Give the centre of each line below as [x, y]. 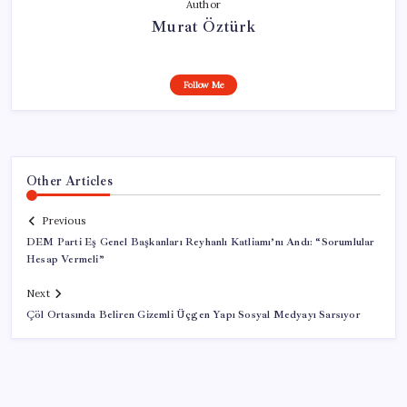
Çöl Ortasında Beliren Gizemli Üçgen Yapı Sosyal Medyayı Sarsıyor [194, 315]
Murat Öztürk [203, 26]
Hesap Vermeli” [65, 260]
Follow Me [203, 84]
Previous [64, 221]
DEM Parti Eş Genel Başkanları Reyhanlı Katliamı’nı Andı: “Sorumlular [201, 243]
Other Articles [69, 180]
